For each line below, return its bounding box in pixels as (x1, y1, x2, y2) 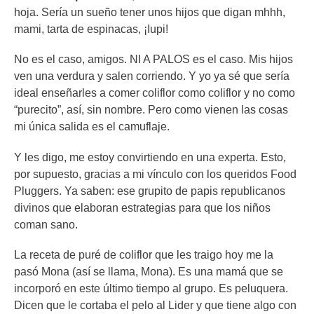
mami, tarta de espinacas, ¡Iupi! (14, 23, 168, 36)
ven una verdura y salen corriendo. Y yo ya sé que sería (14, 70, 289, 83)
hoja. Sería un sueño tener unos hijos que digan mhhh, (14, 6, 285, 19)
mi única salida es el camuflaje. (14, 121, 170, 133)
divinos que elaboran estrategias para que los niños (14, 201, 271, 214)
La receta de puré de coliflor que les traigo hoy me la (14, 248, 273, 261)
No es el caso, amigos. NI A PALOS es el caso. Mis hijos (14, 53, 293, 66)
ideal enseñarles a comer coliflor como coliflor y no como (14, 87, 295, 100)
